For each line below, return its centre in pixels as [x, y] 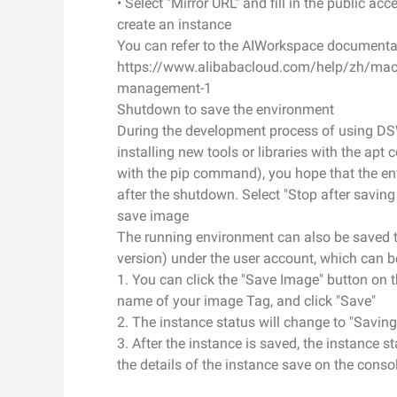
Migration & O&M [90, 68]
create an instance [174, 24]
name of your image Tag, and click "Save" [246, 301]
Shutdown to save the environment [226, 109]
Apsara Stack [79, 125]
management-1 [164, 88]
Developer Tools [86, 33]
